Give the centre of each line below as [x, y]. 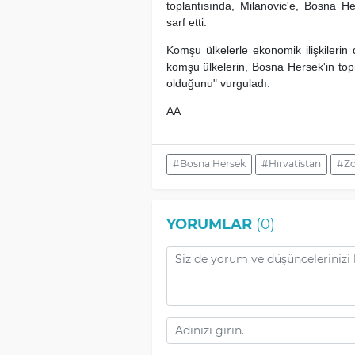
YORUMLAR [209, 224]
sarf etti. [186, 22]
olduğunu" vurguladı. [218, 83]
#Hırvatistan [291, 164]
